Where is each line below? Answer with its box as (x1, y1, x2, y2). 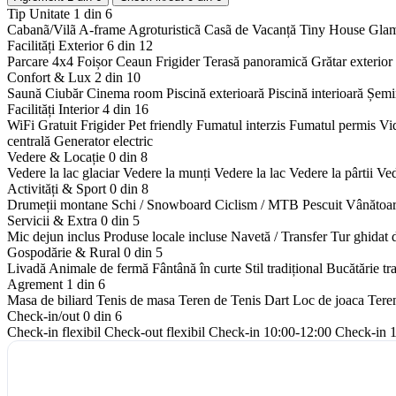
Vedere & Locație (7, 149, 109, 165)
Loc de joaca (293, 293, 364, 308)
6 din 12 (107, 38, 153, 54)
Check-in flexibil (7, 324, 101, 340)
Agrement (7, 277, 66, 293)
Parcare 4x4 (7, 54, 73, 70)
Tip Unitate (7, 6, 73, 22)
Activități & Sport (7, 181, 110, 197)
